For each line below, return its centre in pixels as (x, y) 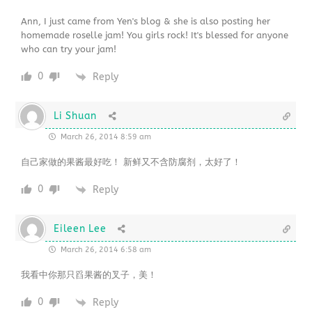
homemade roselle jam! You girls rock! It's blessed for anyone (155, 36)
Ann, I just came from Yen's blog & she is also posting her (146, 22)
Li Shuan (75, 116)
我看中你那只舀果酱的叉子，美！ (89, 275)
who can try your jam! (69, 49)
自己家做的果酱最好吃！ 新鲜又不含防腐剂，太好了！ (131, 162)
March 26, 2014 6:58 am (105, 250)
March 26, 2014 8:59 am (105, 137)
